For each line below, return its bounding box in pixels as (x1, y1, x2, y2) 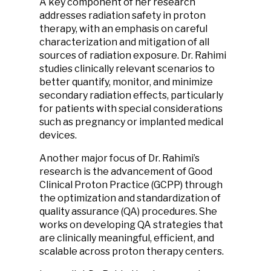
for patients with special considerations (39, 103, 223, 114)
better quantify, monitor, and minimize (39, 76, 213, 88)
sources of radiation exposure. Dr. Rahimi (39, 50, 226, 61)
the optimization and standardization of (39, 192, 221, 204)
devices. (39, 129, 79, 141)
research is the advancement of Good (39, 166, 212, 177)
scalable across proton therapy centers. (39, 246, 226, 257)
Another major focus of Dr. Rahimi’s (39, 152, 200, 164)
